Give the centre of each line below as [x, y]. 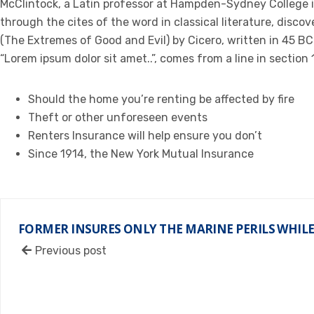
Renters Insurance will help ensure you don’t [145, 136]
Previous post [71, 251]
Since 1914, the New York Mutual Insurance [141, 154]
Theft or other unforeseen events [118, 118]
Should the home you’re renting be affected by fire [161, 100]
